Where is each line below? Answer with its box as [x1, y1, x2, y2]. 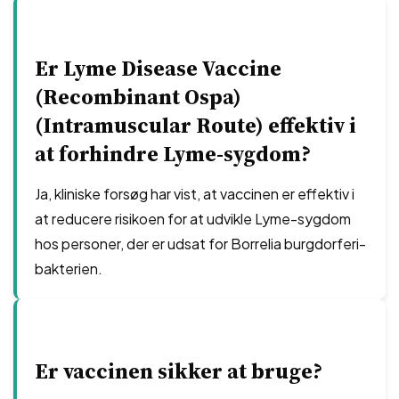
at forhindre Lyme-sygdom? [35, 139, 311, 168]
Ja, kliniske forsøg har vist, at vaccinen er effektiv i [35, 184, 354, 203]
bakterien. [35, 259, 102, 278]
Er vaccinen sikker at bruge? [35, 356, 322, 386]
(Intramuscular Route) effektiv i [35, 110, 356, 140]
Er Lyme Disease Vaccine [35, 53, 281, 83]
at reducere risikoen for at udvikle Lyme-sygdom [35, 209, 351, 228]
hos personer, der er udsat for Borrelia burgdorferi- [35, 234, 366, 253]
